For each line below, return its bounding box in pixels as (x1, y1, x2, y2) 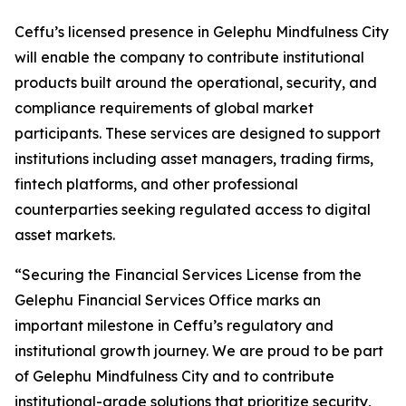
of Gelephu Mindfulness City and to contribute (14, 366, 334, 385)
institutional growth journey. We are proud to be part (14, 341, 383, 360)
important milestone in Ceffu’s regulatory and (14, 315, 333, 334)
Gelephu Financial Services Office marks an (14, 290, 321, 309)
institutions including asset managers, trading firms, (14, 149, 373, 168)
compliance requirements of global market (14, 98, 314, 117)
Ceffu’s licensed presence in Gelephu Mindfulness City (14, 22, 389, 41)
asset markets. (14, 225, 115, 244)
